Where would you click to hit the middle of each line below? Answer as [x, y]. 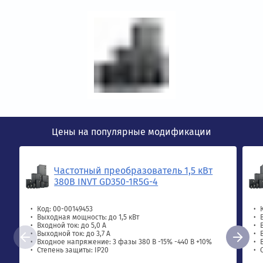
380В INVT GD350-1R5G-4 [106, 182]
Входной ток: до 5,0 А [72, 225]
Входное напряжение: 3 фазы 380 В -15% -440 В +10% [125, 242]
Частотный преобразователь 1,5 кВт [134, 171]
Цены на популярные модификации [131, 132]
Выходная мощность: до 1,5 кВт [88, 217]
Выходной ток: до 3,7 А [74, 234]
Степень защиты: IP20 [73, 250]
